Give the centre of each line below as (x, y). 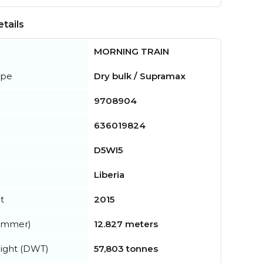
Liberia (109, 175)
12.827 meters (126, 224)
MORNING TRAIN (131, 52)
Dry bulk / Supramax (140, 76)
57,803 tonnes (126, 249)
